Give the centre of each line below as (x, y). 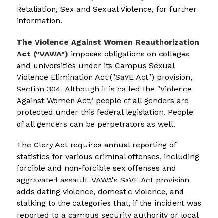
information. (39, 20)
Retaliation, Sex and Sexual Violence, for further (106, 9)
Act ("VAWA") (42, 54)
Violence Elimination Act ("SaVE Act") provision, (104, 77)
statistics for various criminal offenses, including (108, 156)
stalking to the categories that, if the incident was (109, 203)
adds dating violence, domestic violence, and (100, 191)
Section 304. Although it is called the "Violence (104, 89)
